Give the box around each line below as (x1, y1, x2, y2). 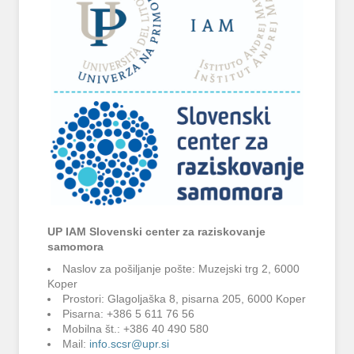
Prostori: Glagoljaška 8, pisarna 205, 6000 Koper (62, 292, 307, 305)
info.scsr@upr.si (89, 337, 170, 350)
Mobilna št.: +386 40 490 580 (62, 322, 209, 335)
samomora (47, 241, 104, 254)
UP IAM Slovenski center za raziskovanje (47, 226, 266, 239)
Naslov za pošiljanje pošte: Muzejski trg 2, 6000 (62, 262, 300, 275)
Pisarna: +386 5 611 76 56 (62, 307, 195, 320)
